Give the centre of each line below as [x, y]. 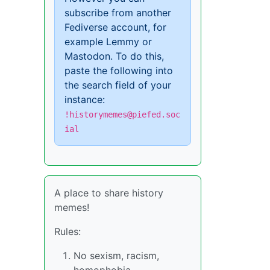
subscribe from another [118, 12]
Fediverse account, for [115, 27]
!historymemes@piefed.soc [122, 114]
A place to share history [109, 193]
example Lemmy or [108, 41]
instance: [85, 99]
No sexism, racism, [116, 255]
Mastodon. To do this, [114, 56]
